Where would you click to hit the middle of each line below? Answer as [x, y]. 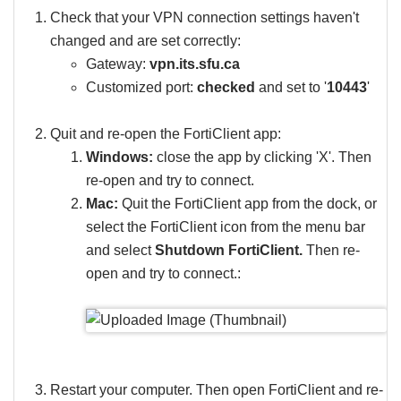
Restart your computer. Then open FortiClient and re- [217, 390]
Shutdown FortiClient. [230, 250]
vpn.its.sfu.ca [195, 64]
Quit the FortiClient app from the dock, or [247, 204]
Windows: [121, 157]
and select [120, 250]
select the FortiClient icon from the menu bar [226, 227]
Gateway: [118, 64]
